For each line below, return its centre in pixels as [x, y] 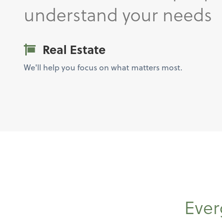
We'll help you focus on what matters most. [103, 67]
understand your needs [118, 14]
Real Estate [73, 49]
